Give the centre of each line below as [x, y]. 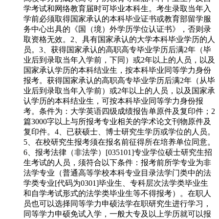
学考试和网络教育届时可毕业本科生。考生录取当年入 [117, 9]
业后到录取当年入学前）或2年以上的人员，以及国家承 [119, 91]
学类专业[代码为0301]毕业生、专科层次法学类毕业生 [116, 183]
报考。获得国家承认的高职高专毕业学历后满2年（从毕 [119, 81]
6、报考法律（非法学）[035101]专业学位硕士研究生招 [118, 153]
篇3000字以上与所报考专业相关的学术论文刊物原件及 [117, 122]
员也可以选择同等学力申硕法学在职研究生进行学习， [117, 204]
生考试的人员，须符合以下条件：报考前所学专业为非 [117, 163]
